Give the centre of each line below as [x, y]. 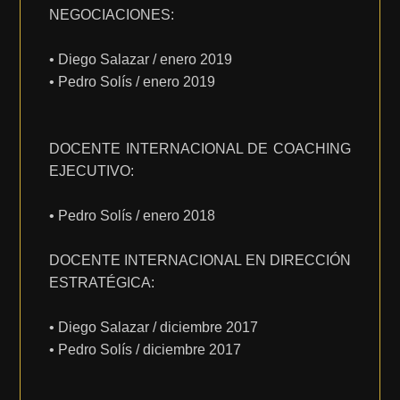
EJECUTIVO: [92, 171]
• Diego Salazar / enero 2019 [141, 59]
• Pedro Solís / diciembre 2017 [146, 350]
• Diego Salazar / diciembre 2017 [154, 327]
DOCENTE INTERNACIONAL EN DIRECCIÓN [200, 260]
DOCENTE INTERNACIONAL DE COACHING [200, 149]
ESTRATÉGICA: [102, 283]
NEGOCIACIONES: [112, 15]
